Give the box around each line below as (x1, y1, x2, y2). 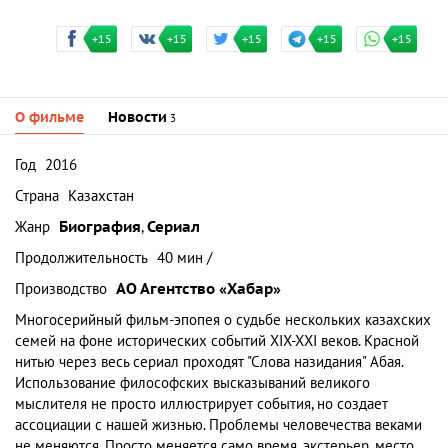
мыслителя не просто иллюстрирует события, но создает (15, 395, 388, 413)
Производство (15, 280, 107, 298)
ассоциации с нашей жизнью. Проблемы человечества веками (15, 416, 422, 434)
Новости (108, 109, 167, 126)
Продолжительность (15, 249, 148, 267)
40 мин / (157, 249, 212, 267)
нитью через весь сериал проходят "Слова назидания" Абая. (15, 353, 403, 371)
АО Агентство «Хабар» (116, 280, 281, 298)
